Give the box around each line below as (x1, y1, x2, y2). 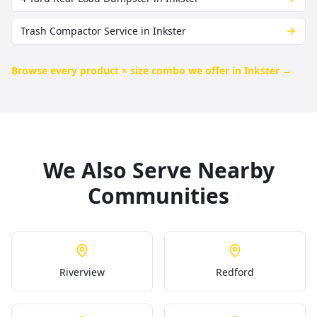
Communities (88, 181, 229, 210)
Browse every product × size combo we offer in (11, 64, 244, 77)
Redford (216, 265, 254, 279)
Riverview (59, 265, 105, 279)
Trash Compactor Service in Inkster (21, 24, 186, 38)
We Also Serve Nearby (42, 156, 275, 185)
